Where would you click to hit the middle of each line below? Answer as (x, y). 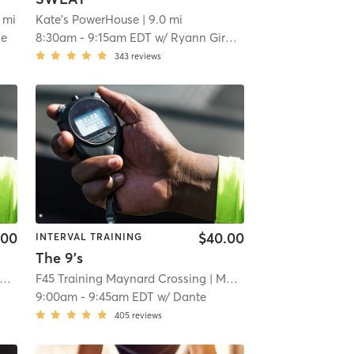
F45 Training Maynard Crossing (121, 279)
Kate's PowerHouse (87, 19)
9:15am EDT (119, 37)
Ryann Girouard (198, 37)
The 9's (59, 258)
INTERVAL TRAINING (88, 237)
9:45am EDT (121, 297)
